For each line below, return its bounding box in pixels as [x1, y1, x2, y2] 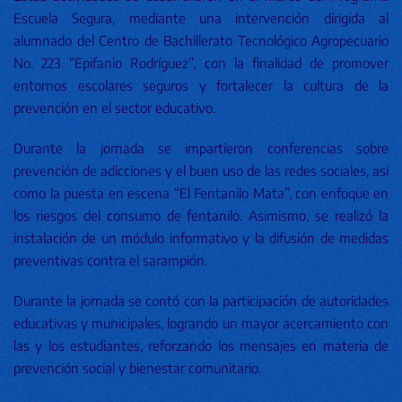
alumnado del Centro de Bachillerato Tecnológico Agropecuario [13, 32, 389, 48]
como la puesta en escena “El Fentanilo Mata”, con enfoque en [13, 185, 389, 201]
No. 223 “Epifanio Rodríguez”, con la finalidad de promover [13, 55, 389, 71]
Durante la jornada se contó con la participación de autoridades [13, 293, 389, 309]
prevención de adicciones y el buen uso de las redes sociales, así [13, 162, 389, 179]
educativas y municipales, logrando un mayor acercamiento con [13, 315, 389, 331]
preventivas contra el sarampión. [13, 252, 207, 268]
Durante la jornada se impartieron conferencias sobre [13, 140, 389, 156]
